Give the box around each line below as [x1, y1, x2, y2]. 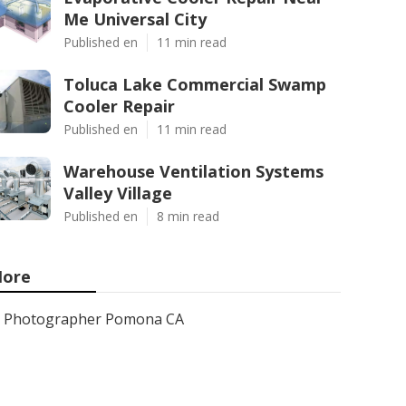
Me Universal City [63, 8, 207, 30]
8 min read [157, 208, 219, 225]
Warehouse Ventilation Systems [63, 160, 324, 182]
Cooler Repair [63, 95, 175, 117]
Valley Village [63, 182, 172, 204]
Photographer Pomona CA [4, 309, 184, 329]
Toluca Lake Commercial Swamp [63, 73, 326, 95]
